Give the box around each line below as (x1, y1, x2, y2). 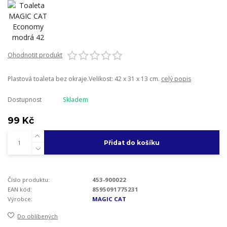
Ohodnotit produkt (8, 51, 62, 60)
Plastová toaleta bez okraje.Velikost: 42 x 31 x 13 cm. (8, 74, 161, 83)
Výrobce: (8, 195, 32, 203)
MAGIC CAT (92, 195, 127, 203)
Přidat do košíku (103, 138, 160, 146)
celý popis (161, 74, 191, 83)
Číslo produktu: (8, 175, 50, 183)
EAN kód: (8, 185, 32, 193)
